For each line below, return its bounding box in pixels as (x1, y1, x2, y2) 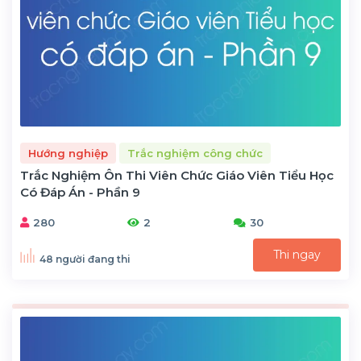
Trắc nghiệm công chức (127, 146, 263, 160)
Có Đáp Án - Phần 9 (20, 185, 140, 201)
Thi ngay (273, 247, 321, 263)
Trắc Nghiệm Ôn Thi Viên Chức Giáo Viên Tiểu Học (20, 168, 334, 184)
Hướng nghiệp (28, 146, 108, 160)
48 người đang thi (39, 252, 131, 265)
